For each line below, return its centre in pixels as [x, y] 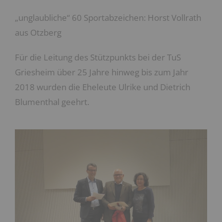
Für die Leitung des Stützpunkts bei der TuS [98, 57]
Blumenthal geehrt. [53, 102]
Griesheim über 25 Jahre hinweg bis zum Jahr [102, 72]
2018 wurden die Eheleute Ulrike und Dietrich [103, 87]
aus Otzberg [38, 32]
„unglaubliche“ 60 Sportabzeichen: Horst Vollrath [108, 18]
